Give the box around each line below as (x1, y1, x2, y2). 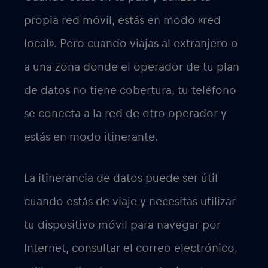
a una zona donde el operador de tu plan (24, 61, 239, 74)
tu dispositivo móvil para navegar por (24, 219, 221, 232)
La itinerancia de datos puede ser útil (24, 172, 218, 185)
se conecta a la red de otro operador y (24, 108, 227, 120)
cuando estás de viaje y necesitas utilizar (24, 196, 236, 208)
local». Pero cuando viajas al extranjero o (24, 38, 238, 50)
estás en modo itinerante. (24, 131, 158, 144)
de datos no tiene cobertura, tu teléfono (24, 84, 236, 97)
